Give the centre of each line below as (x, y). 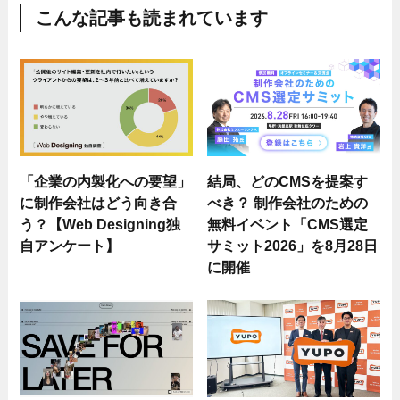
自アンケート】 (70, 246)
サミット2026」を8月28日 (293, 246)
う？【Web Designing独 (100, 225)
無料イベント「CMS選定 (288, 225)
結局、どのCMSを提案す (288, 182)
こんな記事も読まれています (151, 18)
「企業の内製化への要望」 (106, 182)
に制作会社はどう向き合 (99, 203)
